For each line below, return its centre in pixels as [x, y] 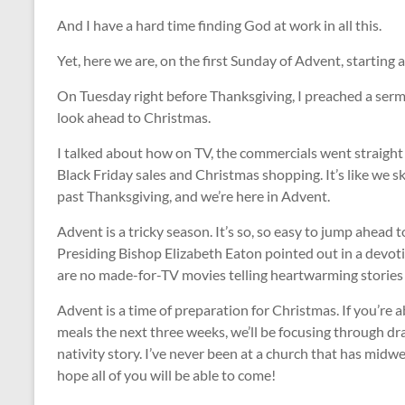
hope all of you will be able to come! [166, 375]
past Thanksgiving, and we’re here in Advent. [193, 196]
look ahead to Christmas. [134, 117]
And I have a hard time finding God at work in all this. [219, 25]
